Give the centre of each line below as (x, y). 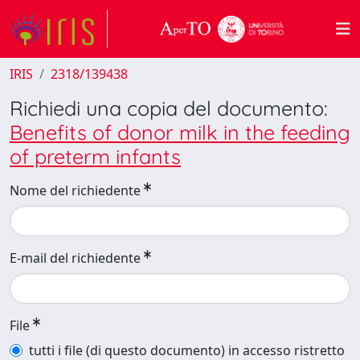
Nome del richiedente (75, 190)
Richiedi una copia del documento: (169, 108)
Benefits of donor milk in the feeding (180, 132)
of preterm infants (95, 156)
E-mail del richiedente (75, 258)
